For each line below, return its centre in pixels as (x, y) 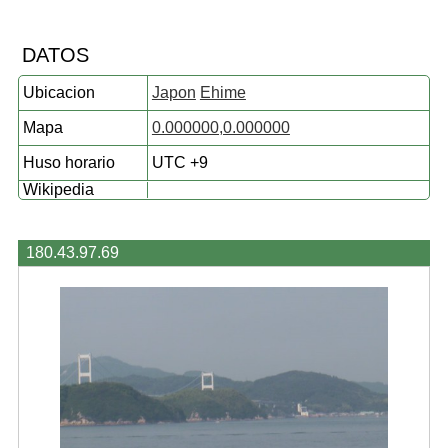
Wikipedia (58, 189)
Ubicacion (58, 92)
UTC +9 (179, 162)
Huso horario (68, 162)
